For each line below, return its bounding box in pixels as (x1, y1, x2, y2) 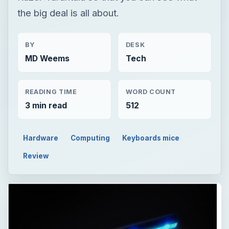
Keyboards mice (122, 133, 179, 142)
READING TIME (25, 87, 77, 96)
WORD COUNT (125, 87, 176, 96)
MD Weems (25, 54, 70, 64)
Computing (71, 133, 110, 142)
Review (23, 151, 49, 160)
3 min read (25, 100, 67, 110)
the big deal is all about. (17, 7, 119, 18)
